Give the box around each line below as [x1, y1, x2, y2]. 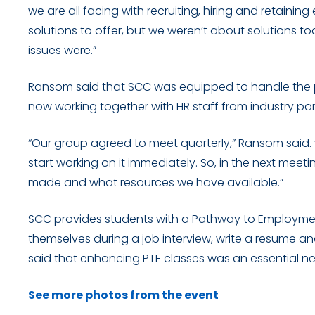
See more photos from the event [28, 287, 219, 303]
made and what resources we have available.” [28, 174, 283, 191]
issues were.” [28, 42, 96, 58]
